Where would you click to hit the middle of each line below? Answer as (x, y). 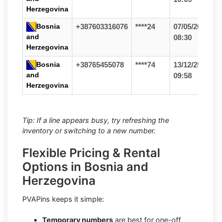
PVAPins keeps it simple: (63, 199)
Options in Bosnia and (85, 166)
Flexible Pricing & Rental (91, 153)
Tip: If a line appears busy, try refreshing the (96, 120)
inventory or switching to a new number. (89, 130)
